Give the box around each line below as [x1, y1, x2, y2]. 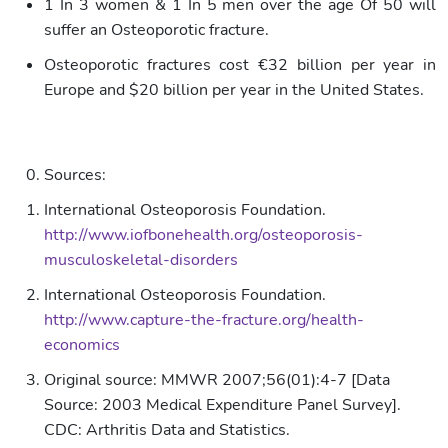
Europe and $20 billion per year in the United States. [44, 78, 424, 101]
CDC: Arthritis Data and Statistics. [44, 418, 290, 441]
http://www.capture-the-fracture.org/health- [44, 308, 364, 331]
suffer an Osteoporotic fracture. [44, 18, 269, 41]
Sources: [44, 163, 106, 186]
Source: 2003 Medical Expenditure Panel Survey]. [44, 393, 401, 416]
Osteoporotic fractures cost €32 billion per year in [44, 53, 436, 76]
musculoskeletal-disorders [44, 248, 238, 271]
